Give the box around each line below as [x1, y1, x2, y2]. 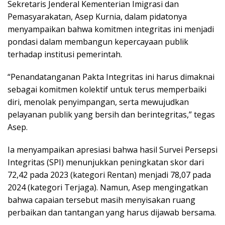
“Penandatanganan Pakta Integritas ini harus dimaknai [8, 71, 214, 82]
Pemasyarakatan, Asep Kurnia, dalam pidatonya [8, 11, 187, 22]
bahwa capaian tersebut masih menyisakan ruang [8, 194, 195, 205]
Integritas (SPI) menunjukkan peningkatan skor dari [8, 156, 204, 168]
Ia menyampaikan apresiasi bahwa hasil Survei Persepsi [8, 144, 217, 155]
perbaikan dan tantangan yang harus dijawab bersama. [8, 206, 216, 218]
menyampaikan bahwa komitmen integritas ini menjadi [8, 23, 214, 35]
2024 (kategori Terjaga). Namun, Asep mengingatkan [8, 181, 208, 193]
